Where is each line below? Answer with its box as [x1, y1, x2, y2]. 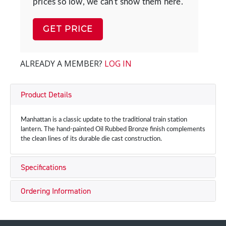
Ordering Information [21, 186, 91, 196]
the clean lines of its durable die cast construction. [21, 136, 162, 142]
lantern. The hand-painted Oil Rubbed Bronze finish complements [21, 126, 205, 133]
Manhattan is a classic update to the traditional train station [21, 117, 187, 123]
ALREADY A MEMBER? [20, 58, 104, 69]
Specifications [21, 162, 66, 173]
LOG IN [104, 58, 132, 69]
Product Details [21, 89, 72, 100]
